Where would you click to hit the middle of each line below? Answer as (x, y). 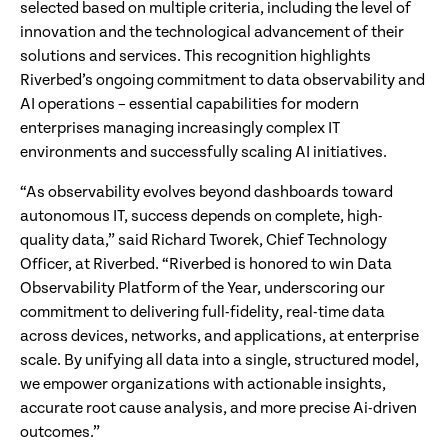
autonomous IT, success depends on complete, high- (201, 217)
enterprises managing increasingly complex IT (180, 129)
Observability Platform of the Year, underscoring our (202, 289)
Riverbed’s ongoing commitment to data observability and (222, 81)
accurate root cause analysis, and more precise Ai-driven (218, 409)
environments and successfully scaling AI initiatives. (203, 153)
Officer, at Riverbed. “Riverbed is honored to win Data (206, 265)
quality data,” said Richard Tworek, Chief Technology (203, 241)
